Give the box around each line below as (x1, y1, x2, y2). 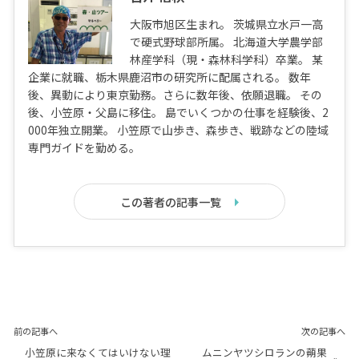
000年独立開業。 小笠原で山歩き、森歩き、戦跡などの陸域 (27, 122, 329, 139)
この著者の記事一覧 (120, 193, 222, 210)
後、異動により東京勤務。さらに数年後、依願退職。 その (27, 87, 322, 103)
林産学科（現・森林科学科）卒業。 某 (129, 51, 323, 68)
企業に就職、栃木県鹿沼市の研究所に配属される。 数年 (27, 69, 311, 86)
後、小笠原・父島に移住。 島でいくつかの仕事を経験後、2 (27, 104, 329, 121)
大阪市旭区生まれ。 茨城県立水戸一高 (129, 16, 323, 33)
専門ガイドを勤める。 (27, 139, 140, 156)
